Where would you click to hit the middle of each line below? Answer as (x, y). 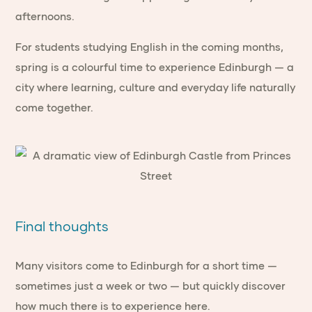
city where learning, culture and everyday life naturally (156, 87)
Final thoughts (62, 226)
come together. (55, 108)
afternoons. (45, 16)
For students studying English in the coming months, (150, 47)
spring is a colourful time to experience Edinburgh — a (155, 67)
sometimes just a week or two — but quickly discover (151, 286)
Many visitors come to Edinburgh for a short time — (147, 266)
